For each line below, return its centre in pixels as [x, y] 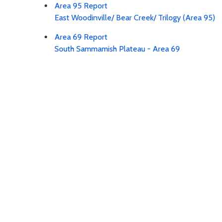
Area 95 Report [81, 6]
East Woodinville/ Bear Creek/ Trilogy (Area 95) [135, 18]
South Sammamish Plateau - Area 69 [117, 49]
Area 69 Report [81, 37]
